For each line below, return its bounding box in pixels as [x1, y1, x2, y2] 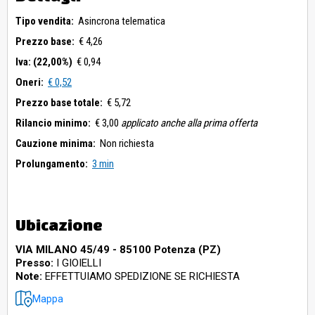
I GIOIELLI [53, 257, 101, 270]
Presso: [15, 257, 53, 270]
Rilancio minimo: [15, 117, 91, 130]
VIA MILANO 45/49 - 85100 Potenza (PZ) [15, 243, 221, 257]
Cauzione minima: [15, 137, 96, 150]
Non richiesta [100, 137, 154, 150]
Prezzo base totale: [15, 96, 103, 110]
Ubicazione [15, 216, 103, 234]
